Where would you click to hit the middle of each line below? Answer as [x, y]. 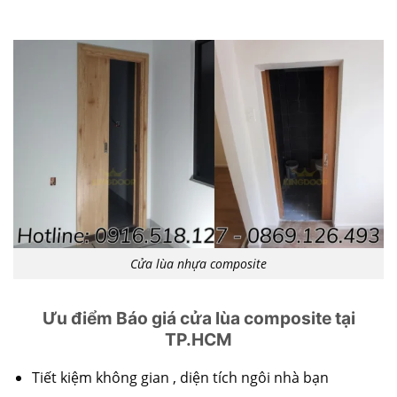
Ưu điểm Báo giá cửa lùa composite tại [198, 318]
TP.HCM [198, 339]
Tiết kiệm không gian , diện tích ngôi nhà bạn [180, 378]
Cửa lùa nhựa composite [198, 264]
